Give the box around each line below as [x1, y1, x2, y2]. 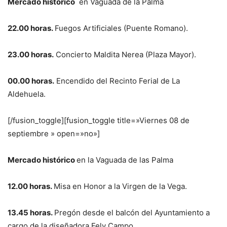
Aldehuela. [8, 89, 46, 99]
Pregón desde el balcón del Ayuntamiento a [54, 207, 210, 217]
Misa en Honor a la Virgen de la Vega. [54, 181, 187, 191]
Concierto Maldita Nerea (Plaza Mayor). [54, 49, 196, 59]
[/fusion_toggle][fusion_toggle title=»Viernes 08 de [8, 115, 190, 125]
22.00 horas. [8, 23, 55, 33]
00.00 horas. [8, 75, 54, 86]
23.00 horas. [8, 49, 54, 59]
